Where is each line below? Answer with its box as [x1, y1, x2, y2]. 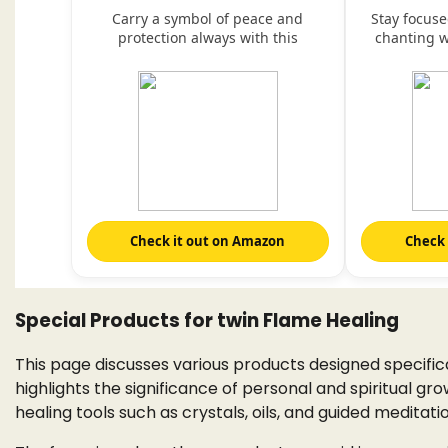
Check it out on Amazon [130, 231, 286, 250]
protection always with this [117, 27, 298, 47]
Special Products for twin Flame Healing [15, 306, 399, 334]
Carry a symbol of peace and [112, 8, 304, 28]
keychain [178, 46, 238, 66]
